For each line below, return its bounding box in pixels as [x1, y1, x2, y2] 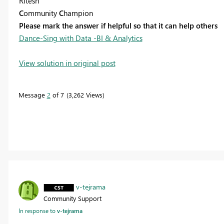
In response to [18, 206, 57, 214]
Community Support [43, 193, 101, 202]
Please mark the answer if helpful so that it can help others [18, 20, 217, 30]
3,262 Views [68, 90, 102, 99]
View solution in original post [18, 57, 115, 68]
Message [18, 90, 47, 99]
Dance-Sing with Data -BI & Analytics [18, 32, 142, 43]
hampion [63, 7, 93, 18]
